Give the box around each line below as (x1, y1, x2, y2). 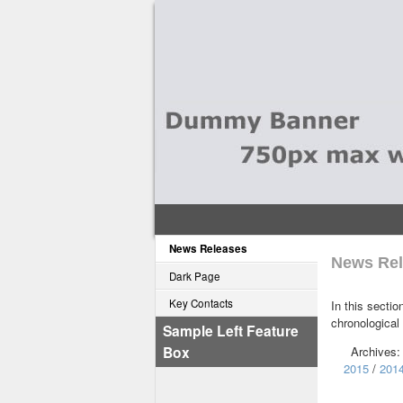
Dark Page (169, 269, 220, 283)
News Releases (169, 241, 247, 256)
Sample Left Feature (163, 320, 299, 341)
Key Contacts (169, 296, 233, 310)
